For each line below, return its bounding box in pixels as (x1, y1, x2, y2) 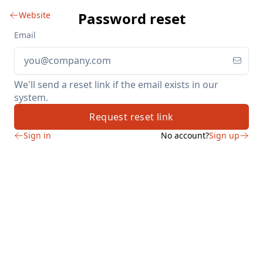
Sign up (209, 129, 240, 141)
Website (19, 9, 50, 21)
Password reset (77, 9, 186, 28)
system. (14, 90, 48, 104)
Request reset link (89, 110, 174, 123)
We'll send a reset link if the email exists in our (14, 77, 218, 91)
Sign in (23, 129, 51, 141)
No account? (161, 129, 209, 141)
